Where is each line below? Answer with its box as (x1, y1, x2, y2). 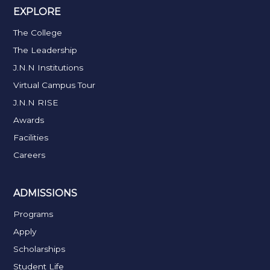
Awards (13, 115, 45, 125)
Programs (13, 209, 54, 219)
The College (13, 27, 63, 37)
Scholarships (13, 243, 66, 254)
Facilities (13, 132, 49, 142)
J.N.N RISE (13, 97, 59, 107)
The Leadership (13, 45, 78, 55)
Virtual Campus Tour (13, 80, 96, 90)
